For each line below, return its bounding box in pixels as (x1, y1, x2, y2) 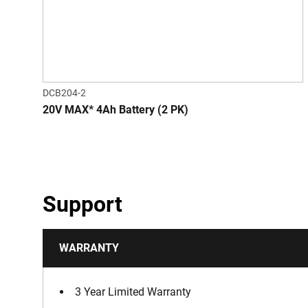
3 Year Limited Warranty (75, 285, 191, 299)
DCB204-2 (43, 87, 86, 99)
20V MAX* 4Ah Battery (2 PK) (43, 103, 188, 117)
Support (43, 191, 122, 218)
